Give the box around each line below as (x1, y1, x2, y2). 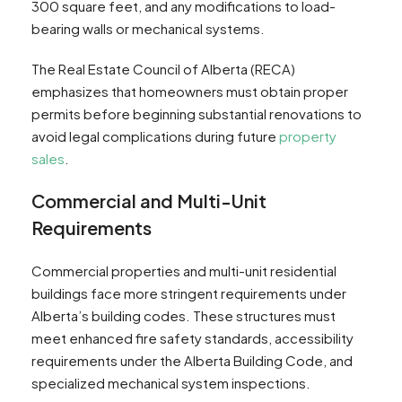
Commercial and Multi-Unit (31, 189, 267, 213)
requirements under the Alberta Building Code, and (31, 352, 353, 370)
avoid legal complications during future (31, 127, 279, 145)
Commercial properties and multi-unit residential (31, 262, 336, 280)
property (279, 127, 336, 145)
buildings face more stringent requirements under (31, 284, 346, 302)
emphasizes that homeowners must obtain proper (31, 83, 348, 100)
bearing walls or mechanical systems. (31, 20, 265, 38)
